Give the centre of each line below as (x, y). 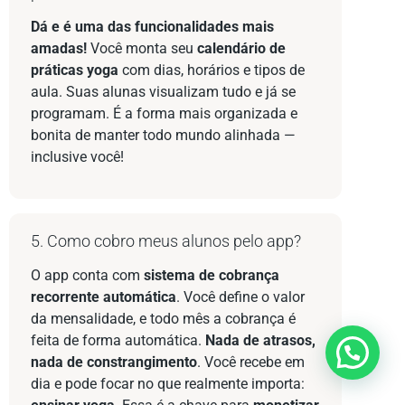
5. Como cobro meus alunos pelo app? (166, 241)
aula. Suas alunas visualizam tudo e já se (163, 91)
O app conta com (87, 276)
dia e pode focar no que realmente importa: (168, 384)
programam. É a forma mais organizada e (164, 113)
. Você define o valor (240, 297)
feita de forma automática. (118, 341)
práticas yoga (75, 70)
